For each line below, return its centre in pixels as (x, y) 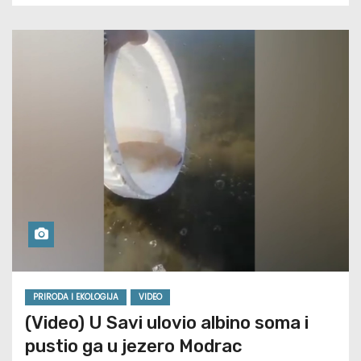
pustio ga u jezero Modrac (134, 346)
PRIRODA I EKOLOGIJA (76, 297)
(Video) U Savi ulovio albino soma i (167, 323)
